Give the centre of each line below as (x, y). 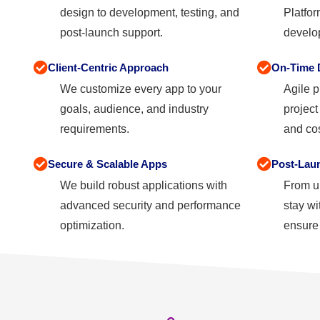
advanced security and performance (150, 205)
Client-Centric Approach (108, 67)
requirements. (95, 129)
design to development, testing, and (150, 12)
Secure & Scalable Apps (107, 164)
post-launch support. (111, 32)
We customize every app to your (141, 89)
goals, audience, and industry (134, 109)
